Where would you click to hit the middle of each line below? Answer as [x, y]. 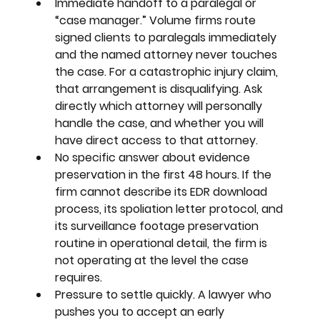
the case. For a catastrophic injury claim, [168, 71]
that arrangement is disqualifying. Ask [160, 89]
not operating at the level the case [154, 260]
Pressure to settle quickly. [127, 294]
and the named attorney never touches [168, 54]
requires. [79, 277]
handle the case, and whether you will [161, 123]
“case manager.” [102, 20]
